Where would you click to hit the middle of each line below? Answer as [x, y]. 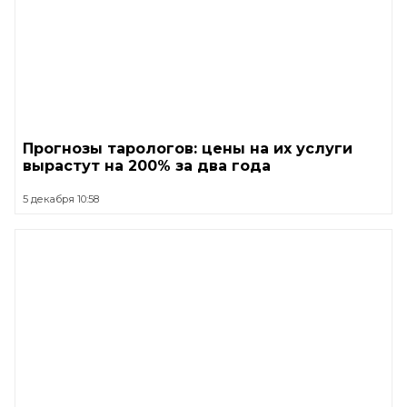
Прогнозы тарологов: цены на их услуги [188, 148]
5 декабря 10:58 [61, 199]
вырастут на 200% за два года [147, 165]
